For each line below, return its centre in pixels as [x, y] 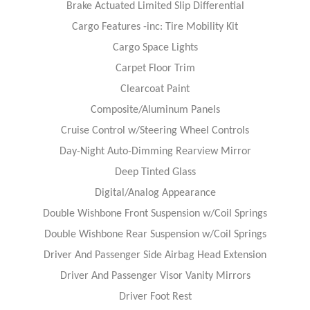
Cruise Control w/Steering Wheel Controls [155, 130]
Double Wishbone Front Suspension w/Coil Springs [155, 213]
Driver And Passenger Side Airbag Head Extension [155, 255]
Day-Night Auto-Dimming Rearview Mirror [155, 151]
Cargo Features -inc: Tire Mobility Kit [155, 27]
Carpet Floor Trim [155, 68]
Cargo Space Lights [155, 47]
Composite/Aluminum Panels [155, 110]
